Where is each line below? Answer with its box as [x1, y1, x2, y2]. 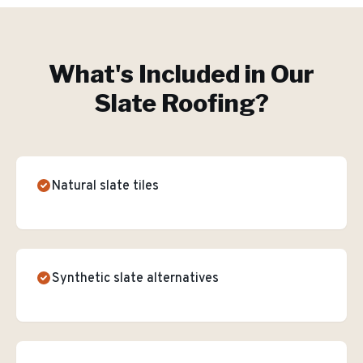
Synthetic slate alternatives [52, 271, 219, 287]
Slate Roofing [94, 88, 255, 117]
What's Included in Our [49, 59, 314, 88]
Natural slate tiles [52, 178, 159, 194]
